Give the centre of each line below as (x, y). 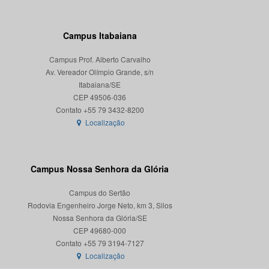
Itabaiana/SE (100, 84)
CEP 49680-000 (100, 230)
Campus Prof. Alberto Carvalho (100, 59)
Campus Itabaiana (100, 35)
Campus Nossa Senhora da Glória (100, 169)
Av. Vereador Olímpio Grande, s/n (100, 72)
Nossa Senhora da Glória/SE (100, 218)
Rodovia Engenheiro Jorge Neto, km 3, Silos (100, 205)
